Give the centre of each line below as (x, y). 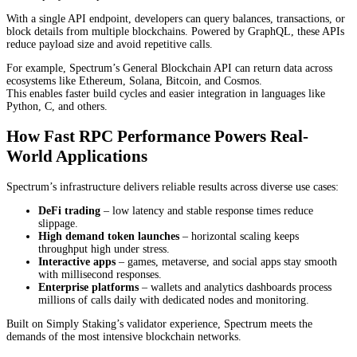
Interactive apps (77, 261)
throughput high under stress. (104, 249)
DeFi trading (69, 210)
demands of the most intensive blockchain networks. (124, 336)
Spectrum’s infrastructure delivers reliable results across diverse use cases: (173, 186)
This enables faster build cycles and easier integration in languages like (166, 93)
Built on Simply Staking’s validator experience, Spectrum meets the (159, 324)
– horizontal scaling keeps (239, 236)
